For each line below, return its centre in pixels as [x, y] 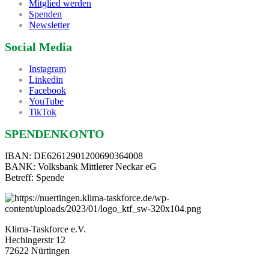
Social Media [38, 47]
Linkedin [46, 80]
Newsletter [49, 25]
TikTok [43, 112]
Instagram [47, 69]
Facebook [47, 91]
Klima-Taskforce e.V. [45, 229]
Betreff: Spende [35, 178]
